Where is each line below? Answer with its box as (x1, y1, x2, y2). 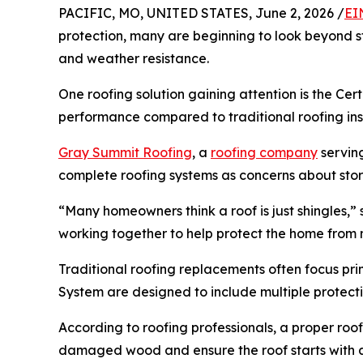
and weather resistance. (58, 50, 209, 66)
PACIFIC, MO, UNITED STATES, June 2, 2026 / (58, 5, 344, 21)
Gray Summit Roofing (58, 144, 192, 160)
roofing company (211, 144, 318, 160)
